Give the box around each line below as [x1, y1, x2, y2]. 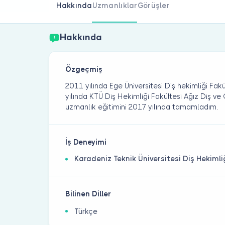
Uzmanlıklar [92, 1, 138, 10]
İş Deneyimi [65, 138, 107, 147]
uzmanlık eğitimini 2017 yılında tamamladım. [65, 103, 218, 111]
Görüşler [137, 1, 170, 10]
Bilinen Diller [65, 190, 111, 198]
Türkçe [74, 207, 98, 216]
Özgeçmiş [65, 65, 103, 74]
